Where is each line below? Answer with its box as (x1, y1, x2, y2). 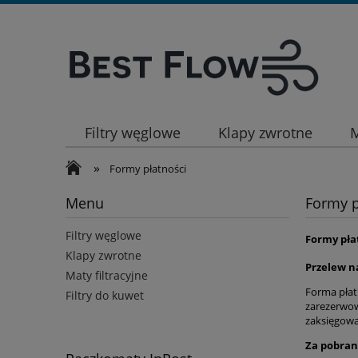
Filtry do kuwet (66, 288, 144, 304)
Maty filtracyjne (66, 268, 148, 284)
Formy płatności (109, 161, 187, 176)
